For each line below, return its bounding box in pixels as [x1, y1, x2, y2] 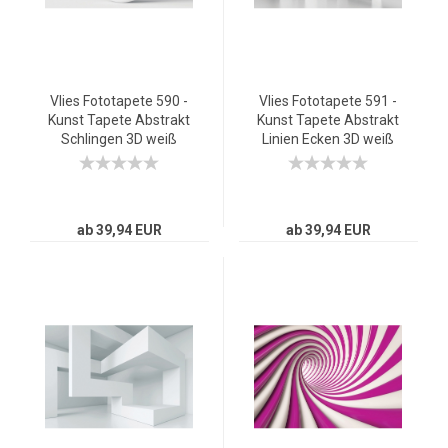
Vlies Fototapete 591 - [259, 93, 397, 109]
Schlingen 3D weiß [61, 131, 177, 147]
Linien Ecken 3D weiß [262, 131, 394, 147]
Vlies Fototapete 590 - [50, 93, 188, 109]
